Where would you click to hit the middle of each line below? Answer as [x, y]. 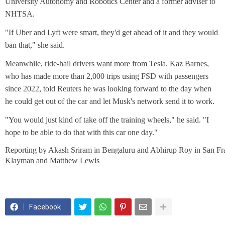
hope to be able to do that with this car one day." [81, 133]
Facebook [45, 207]
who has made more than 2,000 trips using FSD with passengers [107, 76]
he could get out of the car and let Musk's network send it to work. [110, 101]
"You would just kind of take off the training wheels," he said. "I [107, 120]
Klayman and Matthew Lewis [52, 161]
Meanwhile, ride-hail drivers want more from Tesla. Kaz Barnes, [107, 64]
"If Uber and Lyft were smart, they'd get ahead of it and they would [111, 33]
